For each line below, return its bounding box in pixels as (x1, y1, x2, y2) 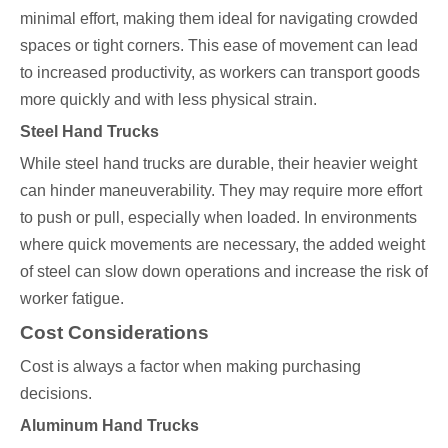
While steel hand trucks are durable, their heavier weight (20, 155, 417, 173)
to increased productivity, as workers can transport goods (20, 64, 420, 82)
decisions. (20, 385, 92, 403)
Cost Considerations (20, 322, 209, 344)
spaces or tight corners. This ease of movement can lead (20, 37, 418, 55)
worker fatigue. (20, 290, 124, 308)
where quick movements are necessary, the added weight (20, 236, 425, 254)
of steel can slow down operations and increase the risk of (20, 263, 428, 281)
